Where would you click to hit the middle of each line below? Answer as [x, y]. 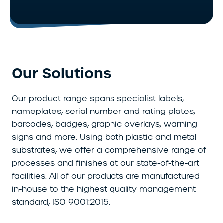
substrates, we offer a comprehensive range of [109, 150]
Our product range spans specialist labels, [98, 99]
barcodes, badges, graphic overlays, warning [105, 124]
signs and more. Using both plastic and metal [104, 137]
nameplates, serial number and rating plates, [104, 111]
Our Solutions [61, 73]
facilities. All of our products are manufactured [106, 176]
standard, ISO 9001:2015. [61, 202]
